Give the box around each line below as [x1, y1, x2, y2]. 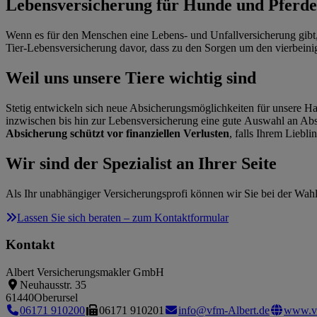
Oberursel [34, 292, 78, 304]
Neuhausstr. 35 [20, 279, 86, 292]
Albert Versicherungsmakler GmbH [6, 266, 164, 279]
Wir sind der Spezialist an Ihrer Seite [6, 154, 277, 173]
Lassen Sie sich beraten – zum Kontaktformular [17, 211, 229, 224]
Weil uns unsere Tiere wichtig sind [6, 68, 256, 87]
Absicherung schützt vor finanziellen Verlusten [6, 127, 229, 139]
